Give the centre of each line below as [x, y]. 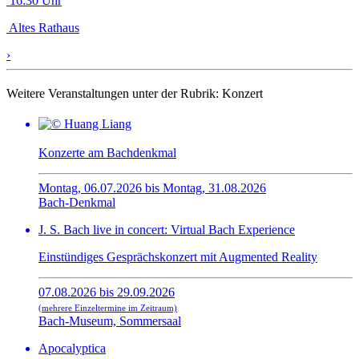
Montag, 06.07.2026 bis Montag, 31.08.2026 [152, 188]
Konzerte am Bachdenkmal [107, 153]
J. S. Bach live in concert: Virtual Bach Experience [167, 230]
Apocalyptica [72, 349]
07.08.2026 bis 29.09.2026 [107, 292]
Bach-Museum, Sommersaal [110, 321]
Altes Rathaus [43, 28]
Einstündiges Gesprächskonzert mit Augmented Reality [178, 257]
